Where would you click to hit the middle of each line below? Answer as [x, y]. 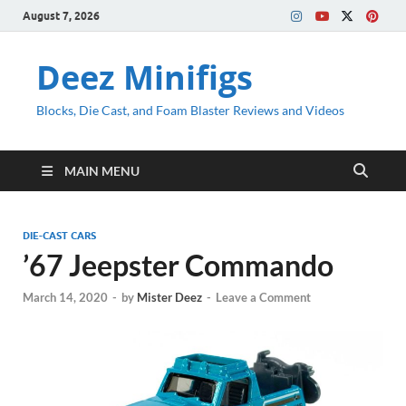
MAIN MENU [102, 171]
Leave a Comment [263, 298]
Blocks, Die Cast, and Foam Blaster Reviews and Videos [190, 110]
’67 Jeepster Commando [178, 265]
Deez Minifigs [145, 77]
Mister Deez [169, 298]
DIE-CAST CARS [59, 236]
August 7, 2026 [61, 15]
